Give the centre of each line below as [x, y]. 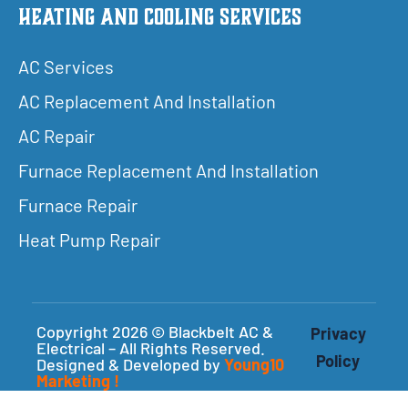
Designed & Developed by [130, 364]
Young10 [254, 364]
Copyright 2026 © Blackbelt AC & [155, 331]
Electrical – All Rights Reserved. [151, 347]
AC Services [66, 66]
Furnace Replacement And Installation [168, 170]
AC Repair [56, 135]
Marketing [73, 380]
